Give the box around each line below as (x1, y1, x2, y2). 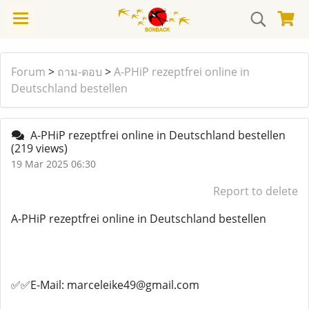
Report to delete (213, 183, 298, 199)
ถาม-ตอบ (57, 64, 102, 79)
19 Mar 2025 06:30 (11, 157, 96, 170)
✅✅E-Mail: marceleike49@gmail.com (11, 277, 199, 292)
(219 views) (11, 141, 68, 156)
